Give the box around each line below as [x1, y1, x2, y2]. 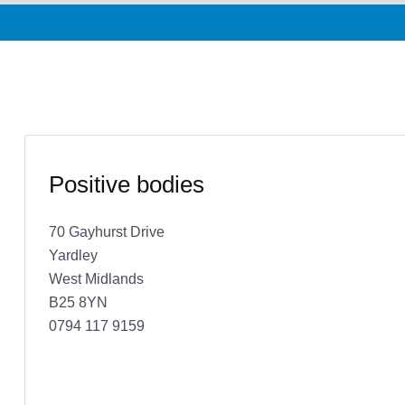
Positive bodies [48, 170, 204, 198]
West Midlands [48, 269, 144, 287]
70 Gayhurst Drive [48, 222, 165, 240]
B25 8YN [48, 293, 108, 310]
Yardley [48, 246, 98, 263]
